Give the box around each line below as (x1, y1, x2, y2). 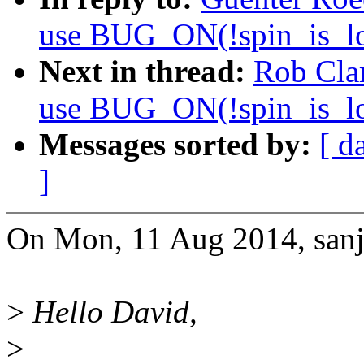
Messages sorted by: (39, 127, 319, 162)
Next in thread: (39, 54, 253, 89)
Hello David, (24, 294, 197, 330)
